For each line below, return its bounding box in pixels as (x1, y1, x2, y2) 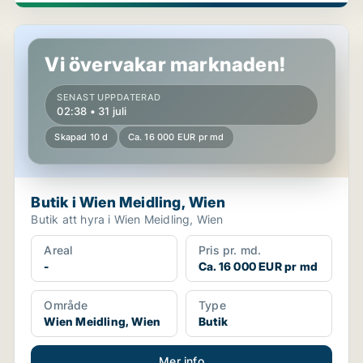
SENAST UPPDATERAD (57, 92, 161, 103)
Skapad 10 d (54, 131, 109, 143)
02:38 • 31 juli (57, 105, 127, 117)
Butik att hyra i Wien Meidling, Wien (31, 212, 224, 226)
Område (44, 298, 88, 312)
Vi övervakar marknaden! (45, 53, 285, 76)
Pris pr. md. (198, 243, 262, 257)
